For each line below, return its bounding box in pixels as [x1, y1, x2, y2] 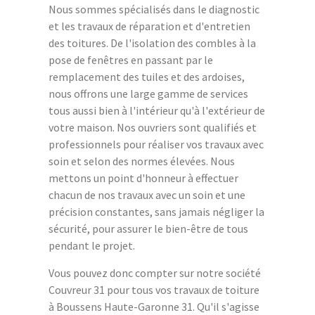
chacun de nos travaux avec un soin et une [49, 187, 245, 202]
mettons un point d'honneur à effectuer [49, 170, 238, 185]
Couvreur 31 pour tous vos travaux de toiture [49, 282, 259, 297]
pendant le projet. [49, 238, 135, 252]
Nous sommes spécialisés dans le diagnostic [49, 1, 259, 16]
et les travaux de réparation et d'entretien [49, 18, 250, 33]
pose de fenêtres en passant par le [49, 52, 213, 67]
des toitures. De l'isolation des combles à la [49, 35, 256, 50]
